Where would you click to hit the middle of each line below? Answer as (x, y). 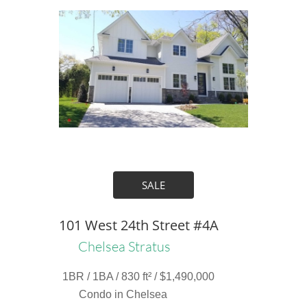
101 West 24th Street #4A (138, 225)
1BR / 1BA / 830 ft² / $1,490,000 (138, 277)
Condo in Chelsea (123, 294)
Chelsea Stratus (124, 246)
